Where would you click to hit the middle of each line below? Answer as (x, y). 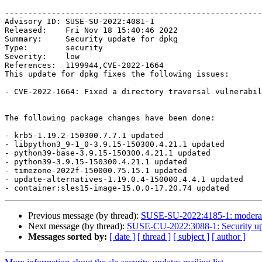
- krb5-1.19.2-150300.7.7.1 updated (84, 136)
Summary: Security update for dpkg (91, 39)
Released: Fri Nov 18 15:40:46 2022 (91, 30)
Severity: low (42, 57)
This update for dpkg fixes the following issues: (117, 74)
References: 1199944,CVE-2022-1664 (84, 65)
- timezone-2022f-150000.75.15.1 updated (96, 171)
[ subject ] (191, 237)
